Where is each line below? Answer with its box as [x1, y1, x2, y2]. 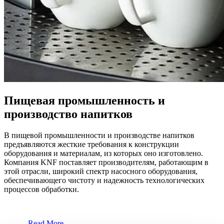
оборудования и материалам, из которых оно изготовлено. [4, 148, 203, 157]
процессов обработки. [4, 184, 81, 193]
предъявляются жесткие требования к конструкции [4, 139, 179, 148]
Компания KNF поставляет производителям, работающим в [4, 157, 208, 166]
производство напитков [4, 107, 132, 120]
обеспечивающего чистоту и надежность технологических [4, 175, 204, 184]
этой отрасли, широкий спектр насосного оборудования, [4, 166, 197, 175]
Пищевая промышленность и [4, 93, 165, 107]
